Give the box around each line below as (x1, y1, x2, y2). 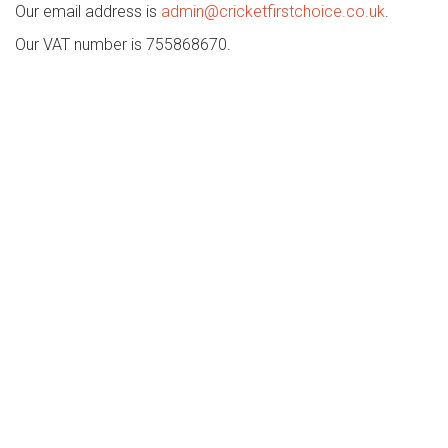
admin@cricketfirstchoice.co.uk (161, 2, 385, 21)
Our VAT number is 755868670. (15, 35, 231, 54)
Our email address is (15, 2, 161, 21)
